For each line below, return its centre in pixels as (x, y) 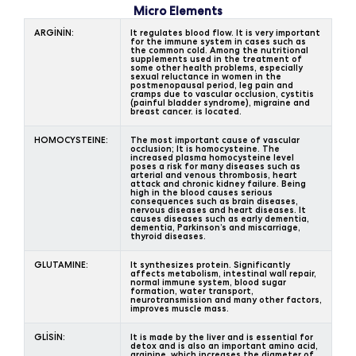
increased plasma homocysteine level (212, 157)
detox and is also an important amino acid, (224, 345)
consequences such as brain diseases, (214, 201)
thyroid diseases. (168, 236)
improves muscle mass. (180, 308)
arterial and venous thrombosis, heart (214, 174)
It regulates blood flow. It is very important (225, 32)
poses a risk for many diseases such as (215, 166)
